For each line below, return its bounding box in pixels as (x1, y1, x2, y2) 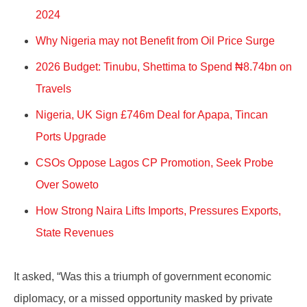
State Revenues (36, 227, 114, 239)
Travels (36, 83, 71, 95)
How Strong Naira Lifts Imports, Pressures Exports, (36, 205, 281, 217)
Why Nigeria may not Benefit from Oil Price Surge (36, 35, 278, 47)
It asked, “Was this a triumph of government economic (14, 271, 271, 283)
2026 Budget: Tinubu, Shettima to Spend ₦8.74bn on (36, 61, 292, 73)
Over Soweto (36, 179, 99, 191)
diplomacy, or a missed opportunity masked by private (14, 293, 273, 305)
